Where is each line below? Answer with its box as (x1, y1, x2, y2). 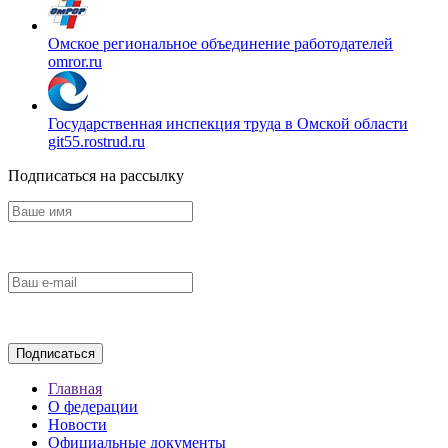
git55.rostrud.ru (48, 132, 145, 150)
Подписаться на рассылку (8, 166, 184, 184)
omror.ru (48, 52, 102, 70)
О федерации (48, 397, 138, 415)
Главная (48, 379, 102, 397)
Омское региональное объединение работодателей (48, 34, 393, 52)
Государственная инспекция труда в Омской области (48, 114, 408, 132)
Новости (48, 415, 107, 433)
